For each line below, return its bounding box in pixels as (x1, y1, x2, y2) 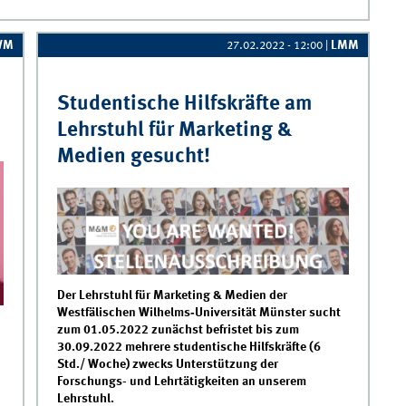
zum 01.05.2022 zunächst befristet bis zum (56, 324, 299, 337)
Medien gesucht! (56, 146, 210, 167)
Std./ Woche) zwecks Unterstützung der (56, 358, 278, 372)
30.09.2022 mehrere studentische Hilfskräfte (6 (56, 341, 321, 354)
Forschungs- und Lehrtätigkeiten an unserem (56, 375, 306, 389)
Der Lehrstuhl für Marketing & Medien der (56, 289, 287, 303)
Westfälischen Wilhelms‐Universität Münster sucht (56, 306, 341, 320)
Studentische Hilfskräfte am (56, 93, 312, 114)
